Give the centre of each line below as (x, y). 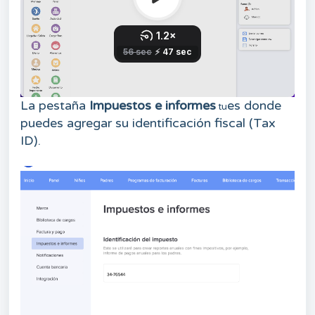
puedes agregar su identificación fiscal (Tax (148, 123)
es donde (254, 105)
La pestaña (55, 105)
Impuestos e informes (153, 105)
